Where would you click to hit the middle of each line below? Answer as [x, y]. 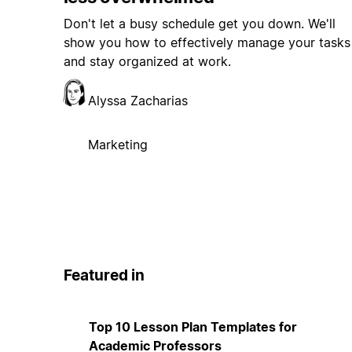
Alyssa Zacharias [137, 101]
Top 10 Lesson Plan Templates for [192, 326]
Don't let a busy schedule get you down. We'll [199, 24]
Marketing [117, 145]
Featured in [104, 276]
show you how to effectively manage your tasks [207, 43]
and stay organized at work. [147, 62]
